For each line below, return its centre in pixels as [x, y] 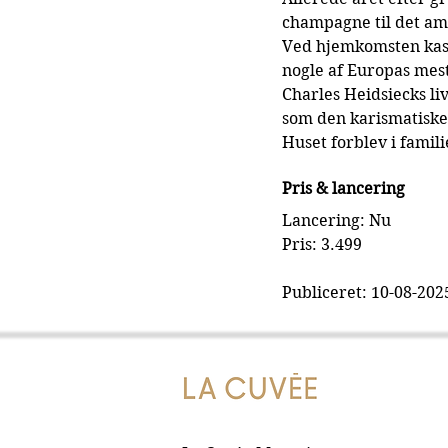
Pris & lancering [343, 189]
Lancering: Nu [336, 221]
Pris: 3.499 [322, 245]
